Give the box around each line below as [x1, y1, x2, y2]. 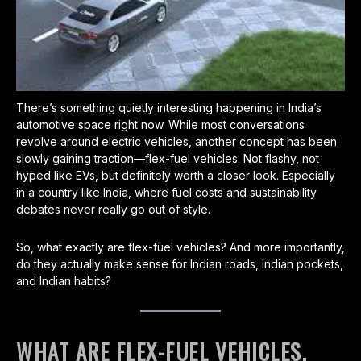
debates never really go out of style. [16, 202, 210, 217]
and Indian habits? [16, 274, 111, 288]
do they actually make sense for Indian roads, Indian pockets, [16, 257, 343, 272]
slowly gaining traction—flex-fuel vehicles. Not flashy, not [16, 151, 319, 166]
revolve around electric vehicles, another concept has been [16, 135, 337, 149]
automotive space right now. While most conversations [16, 118, 305, 132]
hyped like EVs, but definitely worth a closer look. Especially [16, 168, 335, 183]
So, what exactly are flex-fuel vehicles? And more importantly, [16, 240, 345, 255]
